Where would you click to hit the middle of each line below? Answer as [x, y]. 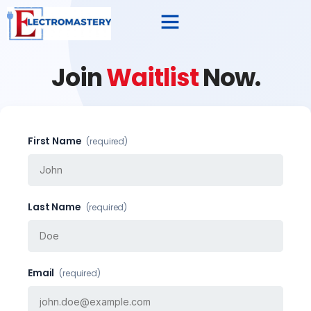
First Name [56, 141]
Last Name [56, 207]
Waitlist [154, 77]
